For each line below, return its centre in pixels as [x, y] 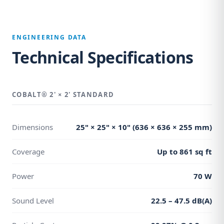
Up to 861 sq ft [184, 151]
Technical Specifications [103, 57]
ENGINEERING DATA [49, 37]
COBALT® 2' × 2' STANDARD [63, 94]
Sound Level [33, 200]
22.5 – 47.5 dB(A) [181, 200]
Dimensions [32, 127]
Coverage [28, 151]
